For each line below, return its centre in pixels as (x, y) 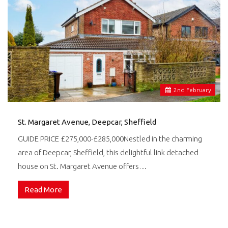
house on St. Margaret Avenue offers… (82, 166)
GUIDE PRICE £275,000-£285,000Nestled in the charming (110, 138)
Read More (43, 190)
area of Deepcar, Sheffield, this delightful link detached (108, 152)
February (198, 90)
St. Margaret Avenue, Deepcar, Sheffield (87, 122)
